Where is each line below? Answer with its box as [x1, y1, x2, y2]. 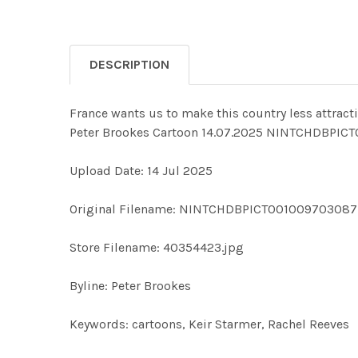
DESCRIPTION [89, 57, 169, 73]
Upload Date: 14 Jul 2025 [70, 163, 213, 179]
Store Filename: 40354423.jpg [70, 240, 244, 256]
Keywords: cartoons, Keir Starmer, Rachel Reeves [70, 316, 349, 332]
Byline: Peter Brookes [70, 278, 191, 294]
